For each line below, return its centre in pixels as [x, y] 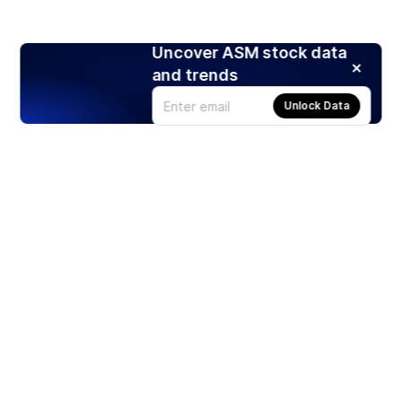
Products [43, 358]
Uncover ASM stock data [249, 53]
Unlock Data [317, 106]
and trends [195, 75]
